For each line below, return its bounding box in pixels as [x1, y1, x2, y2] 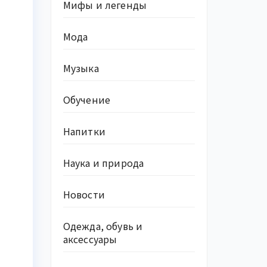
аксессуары [63, 232, 117, 246]
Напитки [63, 124, 105, 138]
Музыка [63, 61, 99, 75]
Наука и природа [63, 156, 144, 170]
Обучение [63, 92, 111, 107]
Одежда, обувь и [63, 219, 143, 233]
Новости [63, 187, 105, 201]
